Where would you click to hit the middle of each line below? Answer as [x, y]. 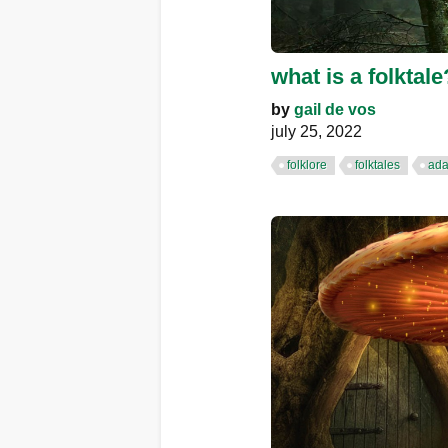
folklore [307, 164]
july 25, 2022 [316, 131]
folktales [377, 164]
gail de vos [335, 109]
